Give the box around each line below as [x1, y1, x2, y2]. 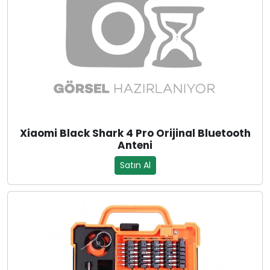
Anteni [118, 138, 152, 153]
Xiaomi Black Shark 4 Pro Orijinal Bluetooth [19, 126, 251, 141]
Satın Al [119, 159, 151, 172]
